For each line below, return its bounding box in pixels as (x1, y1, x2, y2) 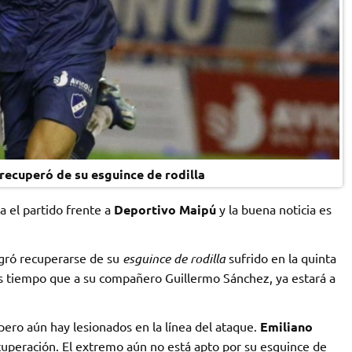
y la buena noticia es (215, 200, 332, 217)
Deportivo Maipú (113, 200, 216, 218)
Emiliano (259, 317, 313, 335)
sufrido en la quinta (225, 249, 336, 266)
